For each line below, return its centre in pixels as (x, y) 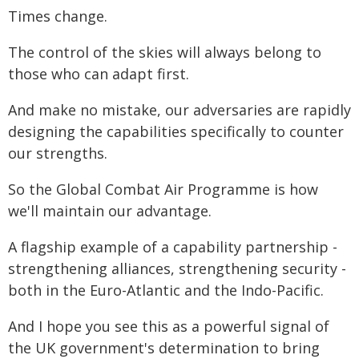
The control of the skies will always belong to (165, 52)
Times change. (58, 16)
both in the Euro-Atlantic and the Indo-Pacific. (166, 290)
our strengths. (58, 153)
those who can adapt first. (99, 74)
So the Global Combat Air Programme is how (163, 189)
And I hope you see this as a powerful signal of (169, 326)
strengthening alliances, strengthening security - (177, 268)
